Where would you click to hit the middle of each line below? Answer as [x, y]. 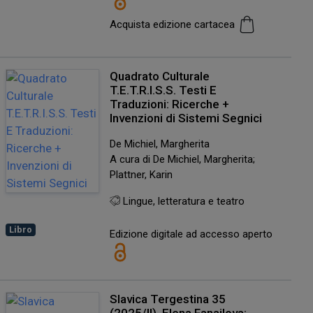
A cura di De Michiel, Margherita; [182, 159]
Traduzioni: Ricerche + [169, 104]
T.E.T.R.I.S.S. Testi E [163, 90]
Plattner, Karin [141, 174]
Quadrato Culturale [159, 76]
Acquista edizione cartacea [173, 24]
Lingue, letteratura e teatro [182, 201]
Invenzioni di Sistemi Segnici [185, 118]
